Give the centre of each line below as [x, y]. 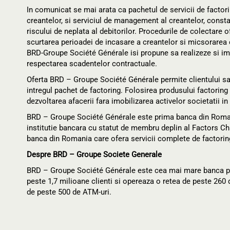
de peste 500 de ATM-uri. [69, 192]
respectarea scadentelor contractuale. [92, 64]
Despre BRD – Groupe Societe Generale [94, 155]
